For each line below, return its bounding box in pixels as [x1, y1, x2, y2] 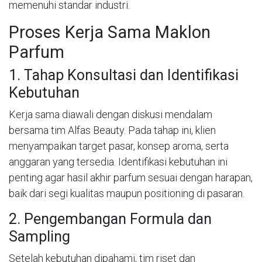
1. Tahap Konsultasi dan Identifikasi [9, 66, 239, 84]
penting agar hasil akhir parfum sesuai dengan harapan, [9, 171, 253, 184]
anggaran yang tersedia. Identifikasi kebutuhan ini [9, 155, 227, 168]
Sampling [9, 227, 70, 245]
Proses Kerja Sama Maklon [9, 22, 211, 42]
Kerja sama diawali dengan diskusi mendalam [9, 108, 212, 120]
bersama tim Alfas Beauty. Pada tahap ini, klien [9, 123, 216, 136]
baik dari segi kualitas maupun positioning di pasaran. [9, 187, 244, 199]
